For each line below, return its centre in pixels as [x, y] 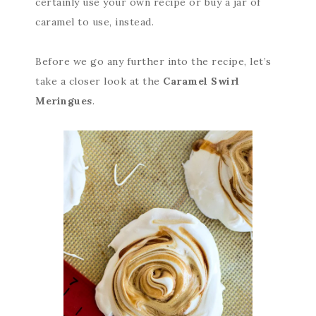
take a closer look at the [98, 81]
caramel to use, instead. [95, 22]
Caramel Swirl [200, 81]
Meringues [64, 101]
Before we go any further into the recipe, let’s [153, 61]
